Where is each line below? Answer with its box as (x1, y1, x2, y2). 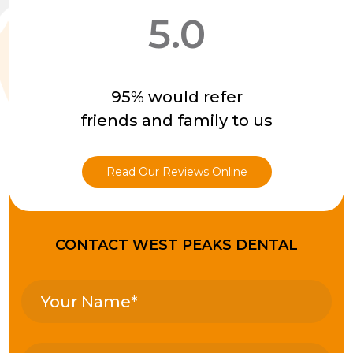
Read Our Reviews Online (106, 165, 247, 180)
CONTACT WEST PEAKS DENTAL (55, 236, 298, 255)
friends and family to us (80, 111, 273, 131)
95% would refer (110, 87, 243, 107)
